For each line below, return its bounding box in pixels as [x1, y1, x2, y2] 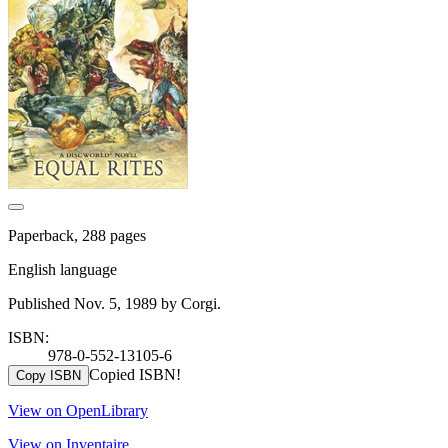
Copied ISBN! [89, 365, 181, 383]
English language [8, 260, 117, 278]
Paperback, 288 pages [8, 226, 146, 244]
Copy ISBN [16, 367, 81, 383]
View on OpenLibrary [8, 401, 148, 419]
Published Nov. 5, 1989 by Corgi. [8, 294, 221, 312]
